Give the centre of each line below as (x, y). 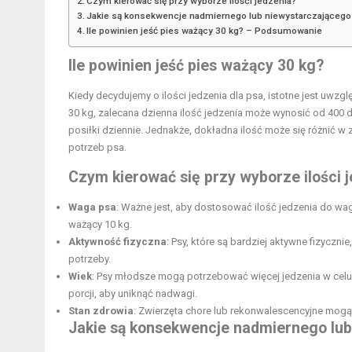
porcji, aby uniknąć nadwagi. (133, 293)
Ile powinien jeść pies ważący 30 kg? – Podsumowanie (205, 30)
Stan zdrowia (101, 310)
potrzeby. (90, 258)
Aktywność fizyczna (117, 241)
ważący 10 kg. (100, 224)
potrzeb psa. (97, 147)
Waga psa (92, 207)
